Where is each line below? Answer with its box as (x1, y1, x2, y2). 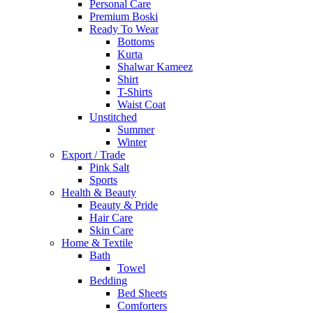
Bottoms (117, 36, 154, 48)
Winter (117, 136, 147, 149)
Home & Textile (61, 237, 133, 249)
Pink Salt (89, 161, 129, 174)
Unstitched (89, 111, 137, 124)
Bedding (89, 275, 127, 287)
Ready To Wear (89, 23, 159, 36)
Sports (89, 174, 117, 187)
